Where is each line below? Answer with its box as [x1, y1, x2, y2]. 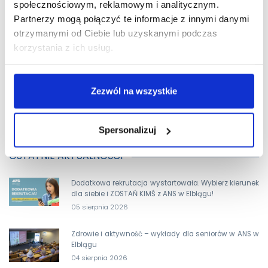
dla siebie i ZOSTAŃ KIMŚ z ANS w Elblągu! [71, 188, 214, 199]
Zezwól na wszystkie [91, 86, 177, 96]
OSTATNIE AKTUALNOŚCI [9, 148, 123, 163]
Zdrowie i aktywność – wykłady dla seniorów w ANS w [71, 229, 259, 239]
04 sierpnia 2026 [71, 252, 127, 263]
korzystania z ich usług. [14, 42, 113, 53]
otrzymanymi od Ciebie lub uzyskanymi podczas [14, 28, 217, 38]
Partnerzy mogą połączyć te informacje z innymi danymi [14, 13, 249, 24]
